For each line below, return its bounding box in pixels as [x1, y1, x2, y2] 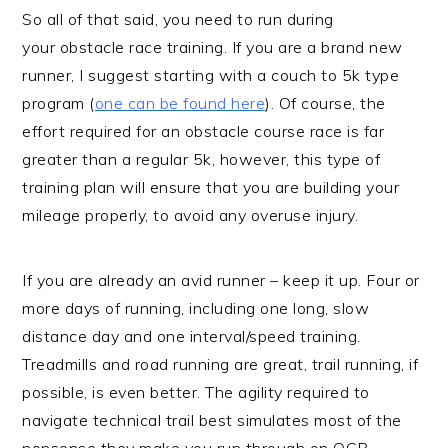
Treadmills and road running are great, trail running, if [22, 354, 419, 375]
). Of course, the [265, 93, 386, 114]
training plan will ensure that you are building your [22, 177, 400, 198]
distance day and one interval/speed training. [22, 326, 361, 347]
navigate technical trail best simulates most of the [22, 410, 402, 431]
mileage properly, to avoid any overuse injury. [22, 205, 359, 226]
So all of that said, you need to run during [22, 9, 334, 30]
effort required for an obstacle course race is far [22, 121, 385, 142]
